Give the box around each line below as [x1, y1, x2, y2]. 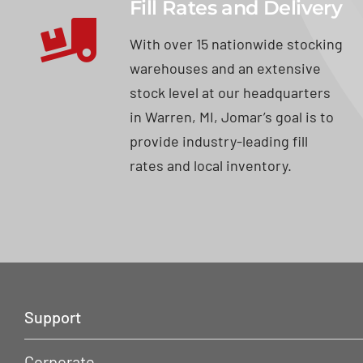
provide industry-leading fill [129, 131, 308, 150]
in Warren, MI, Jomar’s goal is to [129, 107, 334, 126]
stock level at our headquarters [129, 83, 331, 101]
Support [23, 306, 81, 327]
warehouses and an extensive [129, 58, 321, 77]
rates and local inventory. [129, 156, 292, 174]
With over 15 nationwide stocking [129, 34, 343, 53]
